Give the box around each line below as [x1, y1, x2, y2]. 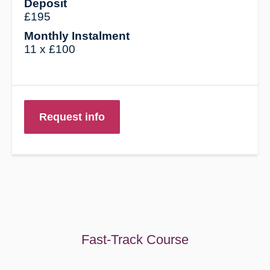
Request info [39, 111, 105, 124]
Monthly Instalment [24, 30, 130, 43]
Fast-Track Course [81, 232, 189, 248]
